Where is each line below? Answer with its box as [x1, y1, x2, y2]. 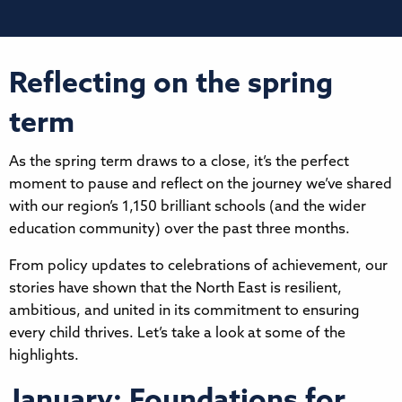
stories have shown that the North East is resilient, [9, 281, 342, 296]
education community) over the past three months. [9, 222, 354, 237]
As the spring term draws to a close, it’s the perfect [9, 154, 349, 170]
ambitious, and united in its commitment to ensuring [9, 303, 360, 319]
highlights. [9, 348, 83, 363]
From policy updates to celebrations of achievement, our [9, 258, 388, 274]
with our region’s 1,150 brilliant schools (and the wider [9, 199, 366, 214]
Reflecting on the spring [9, 70, 333, 100]
